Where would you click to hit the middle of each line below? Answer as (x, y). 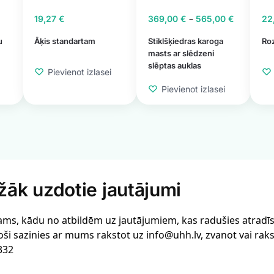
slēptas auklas (174, 66)
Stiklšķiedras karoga (185, 41)
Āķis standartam (65, 41)
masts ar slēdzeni (181, 54)
